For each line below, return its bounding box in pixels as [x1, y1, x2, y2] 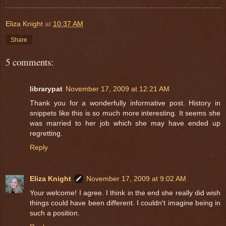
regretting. [30, 129, 63, 137]
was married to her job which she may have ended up [30, 119, 220, 127]
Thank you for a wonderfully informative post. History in [30, 98, 220, 107]
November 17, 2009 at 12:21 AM [66, 84, 169, 93]
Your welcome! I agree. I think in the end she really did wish [30, 188, 220, 197]
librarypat [30, 84, 63, 93]
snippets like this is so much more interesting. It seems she [30, 108, 220, 117]
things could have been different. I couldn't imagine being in [30, 198, 220, 207]
